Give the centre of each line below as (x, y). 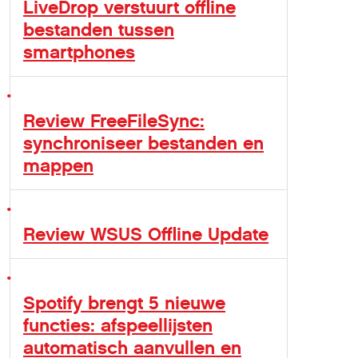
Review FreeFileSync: (114, 121)
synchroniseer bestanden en (143, 143)
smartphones (79, 52)
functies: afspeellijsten (118, 325)
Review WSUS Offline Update (146, 234)
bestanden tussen (99, 30)
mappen (58, 165)
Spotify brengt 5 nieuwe (124, 303)
